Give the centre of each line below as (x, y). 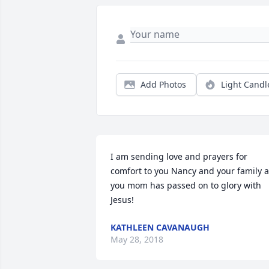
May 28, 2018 (137, 240)
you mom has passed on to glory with (186, 186)
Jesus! (123, 200)
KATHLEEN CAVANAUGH (160, 228)
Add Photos (163, 85)
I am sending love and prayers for (179, 157)
